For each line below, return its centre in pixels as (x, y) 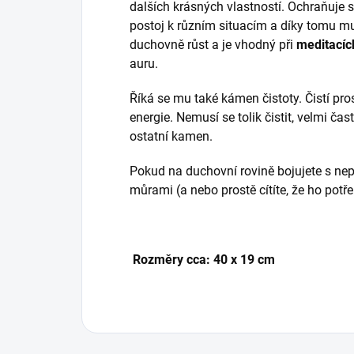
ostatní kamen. (171, 136)
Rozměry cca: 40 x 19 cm (204, 259)
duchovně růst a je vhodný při (213, 44)
